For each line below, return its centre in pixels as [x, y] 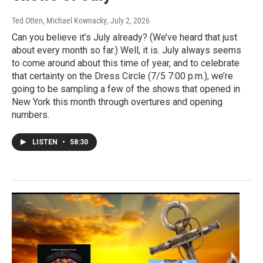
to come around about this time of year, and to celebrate [126, 63]
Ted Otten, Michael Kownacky [59, 20]
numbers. [31, 114]
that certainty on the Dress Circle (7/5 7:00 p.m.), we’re [122, 76]
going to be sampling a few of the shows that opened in [126, 89]
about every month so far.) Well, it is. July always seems [127, 50]
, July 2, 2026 [128, 20]
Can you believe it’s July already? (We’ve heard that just [124, 37]
